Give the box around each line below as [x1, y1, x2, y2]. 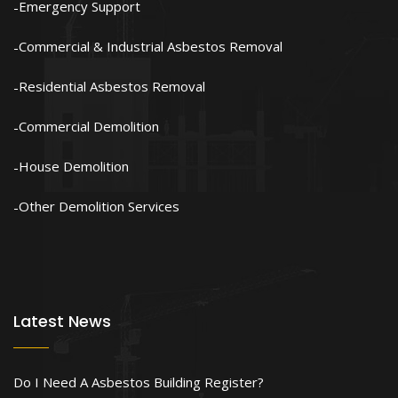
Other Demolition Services [19, 197, 179, 215]
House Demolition [19, 157, 129, 175]
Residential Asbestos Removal [19, 77, 205, 95]
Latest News [13, 310, 111, 332]
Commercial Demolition [19, 117, 159, 135]
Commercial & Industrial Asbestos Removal [19, 37, 283, 55]
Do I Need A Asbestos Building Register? [13, 373, 264, 391]
